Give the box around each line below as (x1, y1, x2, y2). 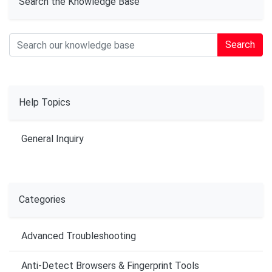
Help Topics (19, 97, 70, 109)
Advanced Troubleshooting (21, 230, 136, 242)
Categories (19, 194, 66, 206)
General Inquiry (21, 133, 84, 145)
